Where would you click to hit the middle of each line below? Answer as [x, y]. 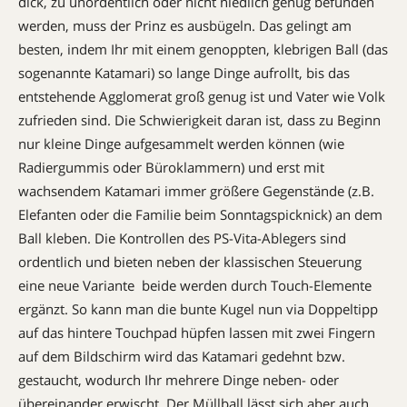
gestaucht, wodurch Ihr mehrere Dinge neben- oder [179, 379]
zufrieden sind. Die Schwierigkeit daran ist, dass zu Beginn [199, 119]
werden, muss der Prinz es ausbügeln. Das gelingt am [185, 25]
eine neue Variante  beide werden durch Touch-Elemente [195, 285]
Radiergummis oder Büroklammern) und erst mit [171, 167]
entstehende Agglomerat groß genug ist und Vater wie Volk [202, 96]
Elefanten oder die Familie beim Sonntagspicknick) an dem [200, 214]
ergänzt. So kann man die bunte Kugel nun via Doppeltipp [198, 308]
